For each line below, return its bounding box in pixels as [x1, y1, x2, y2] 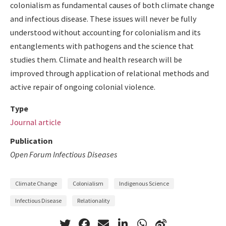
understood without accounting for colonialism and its [10, 27, 201, 37]
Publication [10, 135, 52, 146]
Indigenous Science [119, 180, 169, 188]
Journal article [10, 117, 61, 127]
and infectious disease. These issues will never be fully [10, 13, 197, 24]
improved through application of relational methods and [10, 68, 209, 78]
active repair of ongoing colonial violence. [10, 81, 155, 92]
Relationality [77, 197, 110, 205]
